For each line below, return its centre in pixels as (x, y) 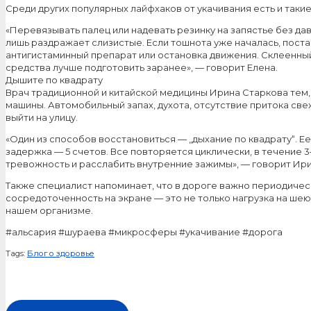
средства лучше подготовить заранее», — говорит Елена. (142, 67)
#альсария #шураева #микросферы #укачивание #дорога (144, 232)
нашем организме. (49, 210)
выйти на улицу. (42, 117)
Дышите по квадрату (54, 79)
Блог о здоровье (61, 253)
